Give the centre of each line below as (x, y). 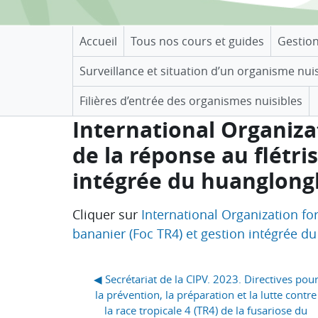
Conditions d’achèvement (169, 208)
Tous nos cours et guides (197, 41)
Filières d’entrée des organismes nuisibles (191, 100)
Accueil (98, 41)
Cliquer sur (107, 214)
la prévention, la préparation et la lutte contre (206, 294)
